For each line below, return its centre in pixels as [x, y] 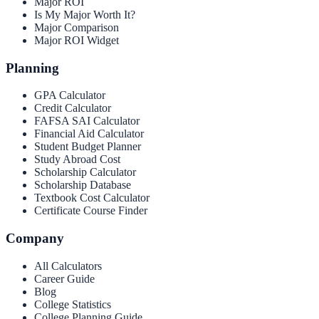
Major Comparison [77, 27]
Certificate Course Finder [91, 211]
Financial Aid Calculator [89, 134]
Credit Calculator [73, 108]
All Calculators [68, 266]
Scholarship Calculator [85, 172]
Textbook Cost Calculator [92, 198]
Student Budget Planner [88, 147]
